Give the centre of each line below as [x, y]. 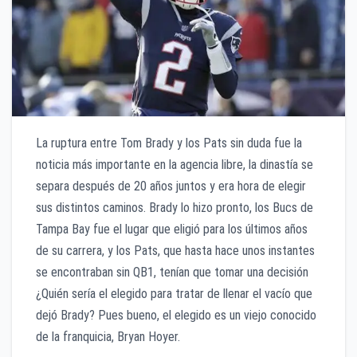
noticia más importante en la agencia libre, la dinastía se [175, 164]
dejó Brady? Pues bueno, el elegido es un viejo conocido [176, 315]
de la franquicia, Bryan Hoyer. [108, 336]
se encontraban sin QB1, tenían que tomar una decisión [172, 272]
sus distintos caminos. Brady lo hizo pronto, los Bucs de [175, 207]
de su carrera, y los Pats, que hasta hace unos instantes [175, 250]
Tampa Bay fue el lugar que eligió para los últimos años [172, 229]
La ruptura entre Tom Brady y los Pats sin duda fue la [169, 143]
